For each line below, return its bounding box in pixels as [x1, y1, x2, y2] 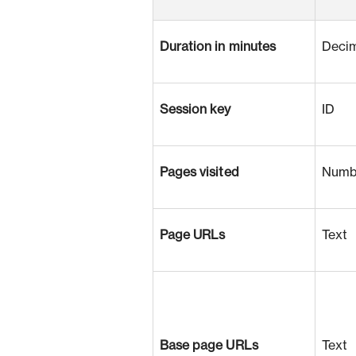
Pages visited [159, 166, 239, 179]
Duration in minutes [159, 41, 277, 53]
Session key [159, 103, 231, 116]
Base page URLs [159, 339, 258, 352]
